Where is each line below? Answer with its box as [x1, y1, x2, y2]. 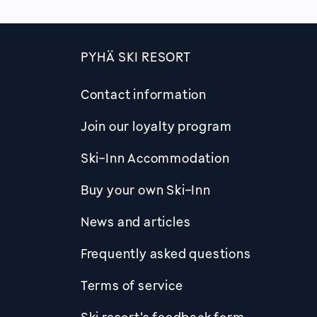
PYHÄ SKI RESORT [80, 49, 191, 64]
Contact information [80, 86, 207, 102]
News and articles [80, 214, 191, 229]
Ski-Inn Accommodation [80, 150, 230, 166]
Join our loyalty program [80, 118, 233, 134]
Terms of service [80, 277, 183, 293]
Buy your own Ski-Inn [80, 182, 211, 197]
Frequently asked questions [80, 246, 251, 261]
